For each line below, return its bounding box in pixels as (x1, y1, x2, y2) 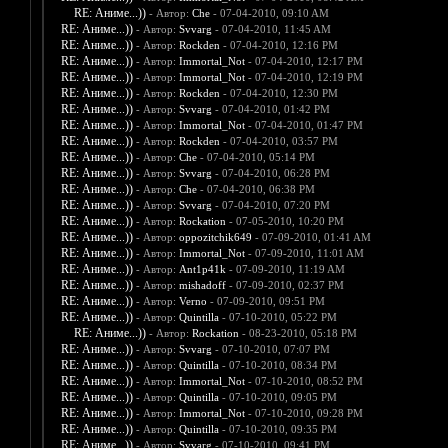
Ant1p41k (178, 263, 226, 276)
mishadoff (178, 279, 226, 292)
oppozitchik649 (178, 231, 252, 244)
